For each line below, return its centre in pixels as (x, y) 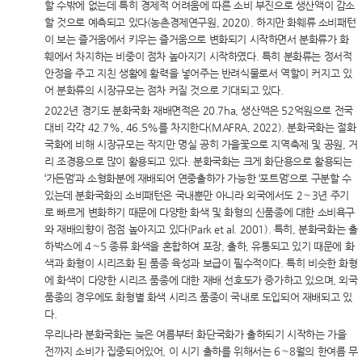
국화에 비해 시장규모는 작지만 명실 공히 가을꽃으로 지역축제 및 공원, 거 (201, 144)
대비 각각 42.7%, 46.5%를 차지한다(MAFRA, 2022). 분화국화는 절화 (200, 127)
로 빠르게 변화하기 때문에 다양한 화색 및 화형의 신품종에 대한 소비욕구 (200, 212)
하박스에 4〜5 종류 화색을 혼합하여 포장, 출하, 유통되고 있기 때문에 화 (200, 246)
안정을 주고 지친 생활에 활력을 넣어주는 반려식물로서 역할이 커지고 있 (198, 73)
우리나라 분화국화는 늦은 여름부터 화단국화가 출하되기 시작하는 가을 (196, 334)
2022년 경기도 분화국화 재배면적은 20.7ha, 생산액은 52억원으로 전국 (199, 110)
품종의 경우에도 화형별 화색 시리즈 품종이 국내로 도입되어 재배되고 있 (198, 297)
